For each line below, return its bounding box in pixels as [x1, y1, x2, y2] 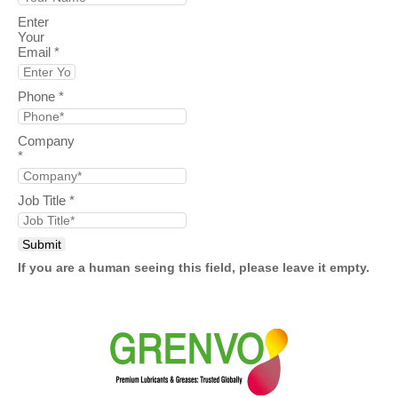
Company [18, 132, 75, 148]
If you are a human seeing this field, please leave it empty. [18, 259, 370, 275]
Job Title [18, 192, 69, 208]
